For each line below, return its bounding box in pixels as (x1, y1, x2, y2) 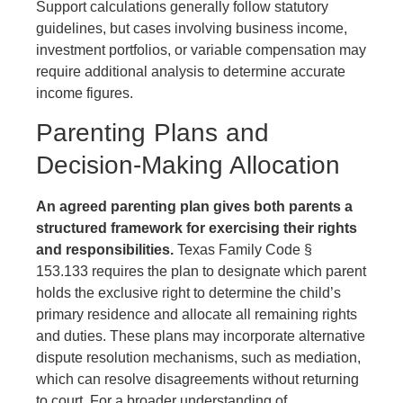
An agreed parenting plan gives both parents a (36, 199, 353, 215)
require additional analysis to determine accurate (36, 63, 345, 79)
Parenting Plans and (36, 119, 270, 148)
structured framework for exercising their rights (36, 220, 357, 237)
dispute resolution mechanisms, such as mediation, (36, 350, 361, 366)
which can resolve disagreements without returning (36, 372, 359, 388)
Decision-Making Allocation (36, 151, 341, 180)
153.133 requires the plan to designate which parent (36, 264, 366, 280)
